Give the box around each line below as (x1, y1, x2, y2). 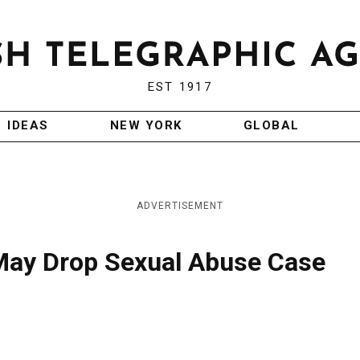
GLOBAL (243, 118, 300, 133)
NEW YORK (109, 118, 182, 133)
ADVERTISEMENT (137, 200, 223, 212)
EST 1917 (147, 80, 212, 95)
